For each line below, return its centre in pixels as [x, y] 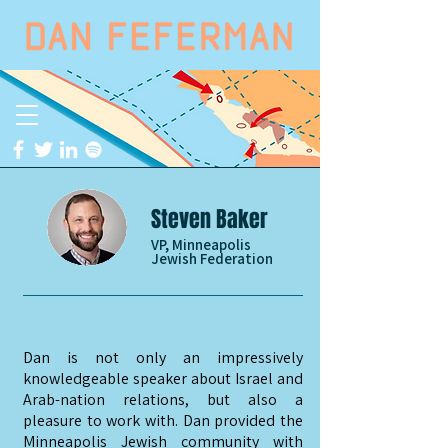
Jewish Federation [212, 258]
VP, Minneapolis [201, 244]
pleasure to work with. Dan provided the [163, 420]
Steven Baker [209, 219]
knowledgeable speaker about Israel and [163, 378]
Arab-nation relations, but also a [163, 399]
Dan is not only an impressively [163, 357]
